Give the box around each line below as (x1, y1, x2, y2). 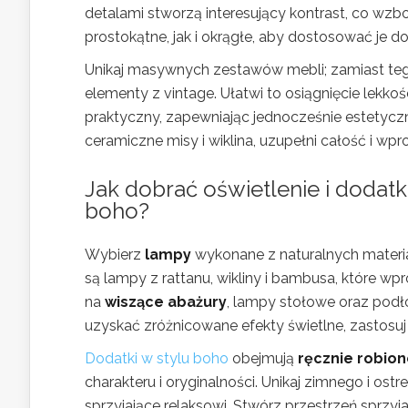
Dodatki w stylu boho (85, 349, 229, 367)
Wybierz (85, 245, 145, 263)
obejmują (229, 349, 298, 367)
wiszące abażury (105, 292, 227, 311)
